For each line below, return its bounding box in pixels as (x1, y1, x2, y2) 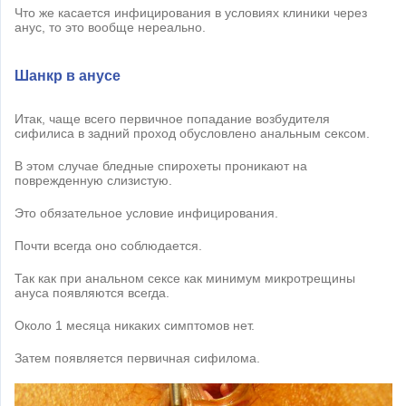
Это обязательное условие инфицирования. (14, 205, 278, 220)
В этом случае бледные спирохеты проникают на (14, 158, 307, 173)
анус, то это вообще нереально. (14, 19, 206, 34)
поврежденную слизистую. (14, 172, 172, 188)
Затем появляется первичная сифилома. (14, 350, 260, 365)
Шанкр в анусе (14, 67, 121, 83)
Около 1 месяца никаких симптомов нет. (14, 317, 255, 333)
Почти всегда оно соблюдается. (14, 237, 202, 253)
